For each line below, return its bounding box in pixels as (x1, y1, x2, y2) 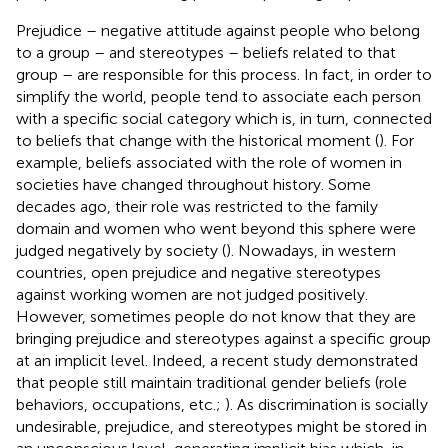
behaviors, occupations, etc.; (16, 394, 225, 414)
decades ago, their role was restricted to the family (16, 196, 378, 216)
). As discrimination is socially (225, 394, 428, 414)
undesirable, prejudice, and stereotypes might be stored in (16, 416, 427, 436)
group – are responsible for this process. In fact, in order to (16, 64, 432, 84)
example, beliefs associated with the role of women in (16, 152, 402, 172)
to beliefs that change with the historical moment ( (16, 130, 379, 150)
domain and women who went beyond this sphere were (16, 218, 416, 238)
